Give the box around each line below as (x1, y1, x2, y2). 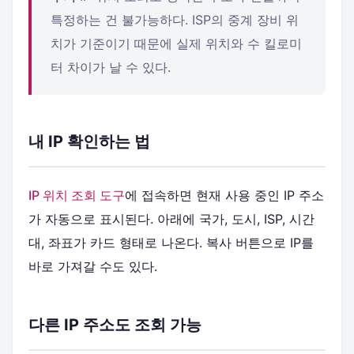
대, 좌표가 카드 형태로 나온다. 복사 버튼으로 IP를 (28, 235, 314, 250)
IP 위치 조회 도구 (28, 187, 125, 203)
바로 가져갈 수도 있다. (28, 258, 157, 274)
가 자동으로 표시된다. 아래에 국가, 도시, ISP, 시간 (28, 211, 314, 227)
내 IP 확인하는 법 (28, 132, 150, 151)
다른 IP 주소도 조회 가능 (28, 315, 201, 334)
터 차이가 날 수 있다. (51, 59, 171, 75)
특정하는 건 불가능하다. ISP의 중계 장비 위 (51, 12, 299, 28)
